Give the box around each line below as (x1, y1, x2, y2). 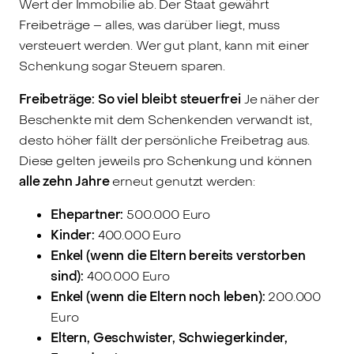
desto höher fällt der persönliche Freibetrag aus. (19, 131, 311, 149)
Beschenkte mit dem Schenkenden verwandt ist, (19, 111, 312, 128)
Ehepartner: (51, 205, 124, 223)
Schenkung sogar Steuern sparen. (19, 57, 226, 74)
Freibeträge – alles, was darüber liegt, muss (19, 16, 280, 33)
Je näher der (240, 90, 319, 107)
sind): (51, 267, 85, 284)
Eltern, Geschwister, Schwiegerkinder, (51, 329, 288, 346)
